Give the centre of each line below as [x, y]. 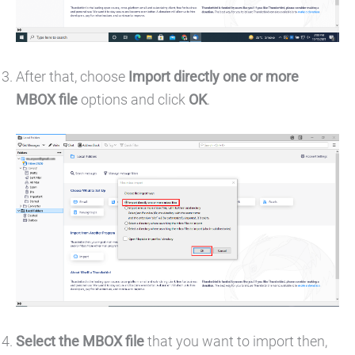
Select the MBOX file [80, 341]
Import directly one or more [214, 76]
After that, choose [72, 76]
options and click [132, 99]
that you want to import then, [236, 341]
